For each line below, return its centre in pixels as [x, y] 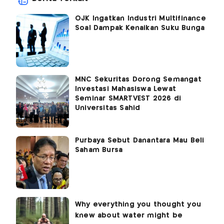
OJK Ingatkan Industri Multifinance [140, 19]
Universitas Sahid [108, 108]
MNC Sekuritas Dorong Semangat [138, 80]
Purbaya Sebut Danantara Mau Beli [140, 141]
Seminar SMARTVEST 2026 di [128, 99]
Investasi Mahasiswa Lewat [125, 89]
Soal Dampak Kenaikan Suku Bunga [140, 28]
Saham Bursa [99, 150]
